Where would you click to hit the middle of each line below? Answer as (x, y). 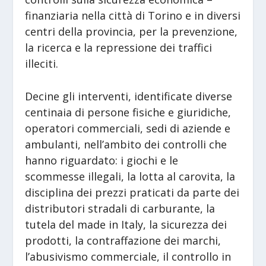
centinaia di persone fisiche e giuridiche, (128, 113)
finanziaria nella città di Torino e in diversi (133, 15)
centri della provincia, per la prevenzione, (132, 31)
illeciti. (42, 63)
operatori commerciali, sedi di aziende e (128, 129)
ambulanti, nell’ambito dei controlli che (126, 145)
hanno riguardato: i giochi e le (102, 161)
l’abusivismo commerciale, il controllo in (128, 257)
